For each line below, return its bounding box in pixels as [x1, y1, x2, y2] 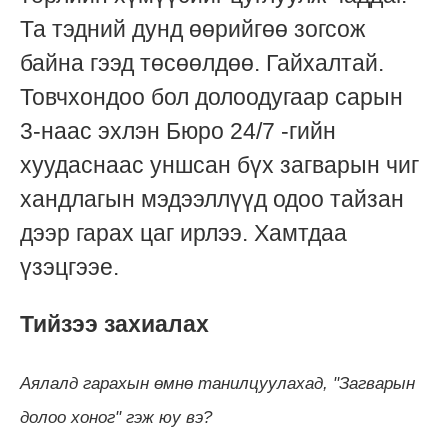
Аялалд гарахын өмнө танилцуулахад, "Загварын [20, 374, 415, 394]
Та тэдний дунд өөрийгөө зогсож [20, 16, 365, 42]
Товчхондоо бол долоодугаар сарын [20, 84, 403, 110]
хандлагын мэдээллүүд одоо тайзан [20, 186, 404, 212]
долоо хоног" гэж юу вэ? [20, 408, 217, 428]
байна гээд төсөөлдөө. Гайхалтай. [20, 50, 384, 76]
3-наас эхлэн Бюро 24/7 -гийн [20, 118, 336, 144]
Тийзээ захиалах [20, 311, 209, 338]
